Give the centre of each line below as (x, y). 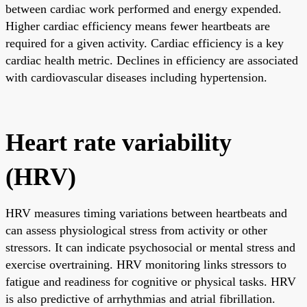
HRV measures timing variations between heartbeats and (146, 213)
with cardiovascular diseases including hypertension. (136, 77)
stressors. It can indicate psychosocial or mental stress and (150, 247)
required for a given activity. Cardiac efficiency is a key (145, 43)
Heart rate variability (119, 142)
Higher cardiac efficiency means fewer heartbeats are (138, 26)
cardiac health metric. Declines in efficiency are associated (152, 60)
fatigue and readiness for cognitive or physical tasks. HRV (151, 281)
